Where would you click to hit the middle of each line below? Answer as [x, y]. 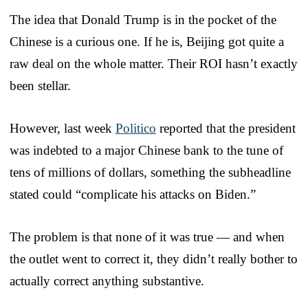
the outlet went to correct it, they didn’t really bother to [154, 258]
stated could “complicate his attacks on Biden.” [133, 194]
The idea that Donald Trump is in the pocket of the [143, 19]
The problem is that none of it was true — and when [147, 236]
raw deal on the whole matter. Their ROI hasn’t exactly [154, 63]
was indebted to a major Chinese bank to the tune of [146, 150]
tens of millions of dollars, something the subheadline [150, 172]
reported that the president [226, 128]
